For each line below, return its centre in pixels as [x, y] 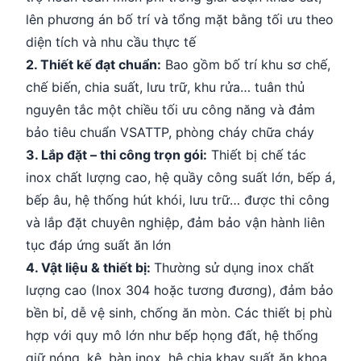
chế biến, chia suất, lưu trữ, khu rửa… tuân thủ [165, 87]
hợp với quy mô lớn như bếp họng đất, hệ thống [172, 335]
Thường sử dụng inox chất [234, 267]
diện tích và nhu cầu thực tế [111, 41]
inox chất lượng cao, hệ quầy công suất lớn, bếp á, [180, 177]
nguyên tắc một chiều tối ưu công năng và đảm [170, 109]
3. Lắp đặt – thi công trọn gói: [116, 154]
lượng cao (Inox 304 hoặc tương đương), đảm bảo [180, 290]
